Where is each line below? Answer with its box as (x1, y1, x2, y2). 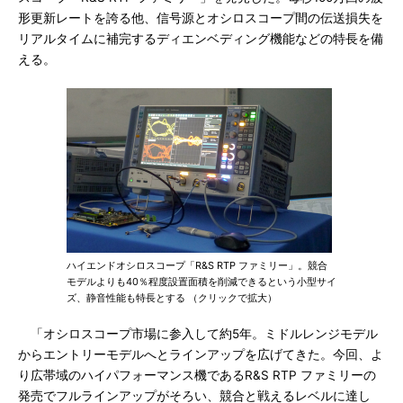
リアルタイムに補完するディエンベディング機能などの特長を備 (18, 31, 383, 46)
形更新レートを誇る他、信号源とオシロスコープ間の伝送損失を (18, 11, 383, 25)
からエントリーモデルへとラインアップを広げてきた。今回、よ (18, 347, 383, 362)
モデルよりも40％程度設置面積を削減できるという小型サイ (67, 275, 336, 288)
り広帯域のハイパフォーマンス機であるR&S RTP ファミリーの (18, 368, 376, 382)
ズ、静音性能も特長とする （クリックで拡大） (67, 291, 277, 304)
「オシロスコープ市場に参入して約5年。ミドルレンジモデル (18, 327, 378, 341)
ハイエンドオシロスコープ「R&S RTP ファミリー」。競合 (67, 259, 327, 272)
